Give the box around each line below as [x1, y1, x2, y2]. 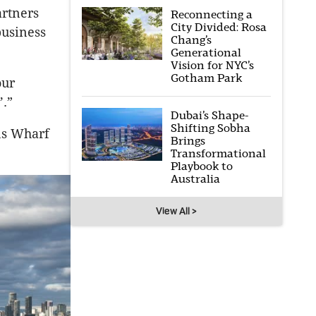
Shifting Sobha [170, 121, 250, 135]
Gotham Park [170, 71, 242, 85]
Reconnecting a [170, 8, 253, 21]
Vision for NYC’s [170, 59, 254, 72]
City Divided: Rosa [170, 20, 267, 34]
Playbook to [170, 159, 233, 173]
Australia [170, 172, 220, 186]
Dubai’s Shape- [170, 109, 248, 122]
